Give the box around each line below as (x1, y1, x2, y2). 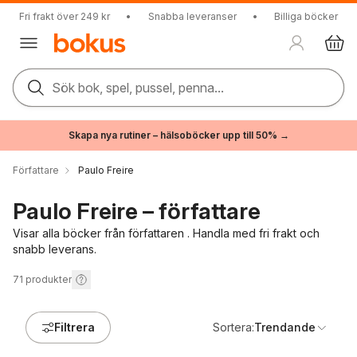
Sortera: (213, 320, 254, 334)
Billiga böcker (274, 10, 338, 22)
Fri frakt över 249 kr (19, 10, 110, 22)
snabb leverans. (13, 242, 96, 256)
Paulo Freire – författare (13, 198, 261, 225)
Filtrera (54, 320, 95, 334)
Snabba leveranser (147, 10, 237, 22)
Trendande (254, 320, 316, 334)
